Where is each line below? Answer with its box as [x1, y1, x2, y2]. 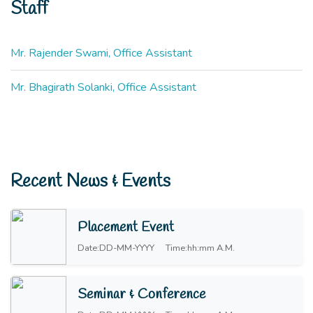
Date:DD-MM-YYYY [78, 241, 154, 254]
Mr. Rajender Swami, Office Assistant [10, 45, 192, 61]
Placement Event [78, 217, 174, 237]
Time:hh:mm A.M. [166, 241, 235, 254]
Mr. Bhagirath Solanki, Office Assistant [10, 80, 196, 96]
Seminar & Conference [78, 284, 205, 304]
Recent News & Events [10, 170, 170, 194]
